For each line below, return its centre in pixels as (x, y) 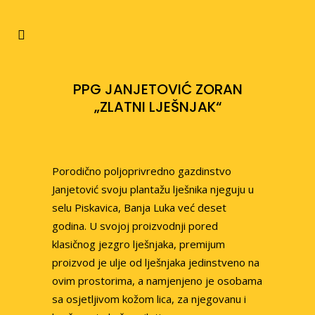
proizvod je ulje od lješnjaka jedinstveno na (156, 262)
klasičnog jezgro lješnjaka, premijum (139, 244)
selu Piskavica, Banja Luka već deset (139, 207)
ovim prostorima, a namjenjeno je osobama (157, 281)
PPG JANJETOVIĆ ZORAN (157, 89)
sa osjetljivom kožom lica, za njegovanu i (149, 299)
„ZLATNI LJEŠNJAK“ (157, 107)
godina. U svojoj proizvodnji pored (135, 226)
